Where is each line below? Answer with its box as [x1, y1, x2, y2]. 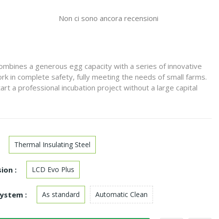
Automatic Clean [95, 190, 148, 199]
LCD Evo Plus [32, 165, 74, 174]
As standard [42, 190, 80, 199]
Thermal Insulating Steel [14, 140, 90, 149]
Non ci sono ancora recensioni [58, 13, 158, 23]
